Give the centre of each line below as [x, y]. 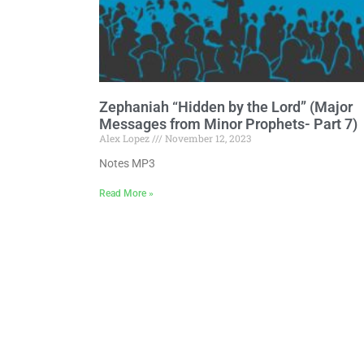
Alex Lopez [126, 138]
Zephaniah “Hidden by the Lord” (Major [226, 106]
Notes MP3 [127, 163]
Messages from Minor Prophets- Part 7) [228, 123]
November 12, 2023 [207, 138]
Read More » [126, 193]
